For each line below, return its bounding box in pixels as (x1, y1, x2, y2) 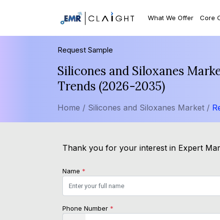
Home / (57, 103, 85, 113)
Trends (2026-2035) (57, 79, 165, 94)
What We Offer (148, 13, 194, 22)
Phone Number (62, 204, 110, 213)
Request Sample (57, 45, 113, 55)
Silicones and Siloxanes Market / (88, 103, 212, 113)
